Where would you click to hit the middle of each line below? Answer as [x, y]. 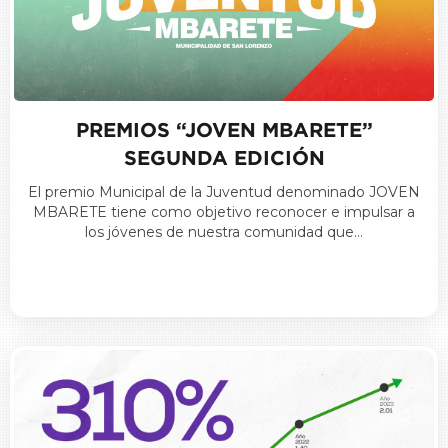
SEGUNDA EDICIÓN [224, 157]
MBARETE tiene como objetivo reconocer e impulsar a [224, 212]
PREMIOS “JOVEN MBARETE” [224, 129]
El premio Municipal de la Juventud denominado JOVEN [224, 192]
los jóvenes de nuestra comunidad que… [224, 232]
